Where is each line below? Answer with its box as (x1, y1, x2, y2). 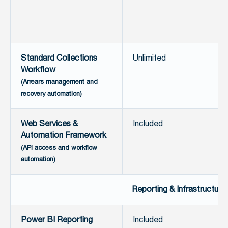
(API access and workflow (21, 142, 97, 153)
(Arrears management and (21, 77, 98, 88)
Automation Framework (21, 129, 106, 142)
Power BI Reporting (21, 214, 93, 227)
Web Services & (21, 118, 78, 131)
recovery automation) (21, 89, 82, 99)
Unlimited (133, 52, 166, 65)
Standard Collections (21, 52, 97, 65)
